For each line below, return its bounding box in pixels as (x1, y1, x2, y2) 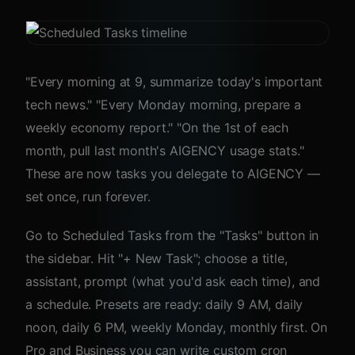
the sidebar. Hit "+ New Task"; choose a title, (25, 250, 288, 266)
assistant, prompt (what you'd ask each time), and (25, 273, 321, 289)
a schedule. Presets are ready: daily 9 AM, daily (25, 296, 303, 312)
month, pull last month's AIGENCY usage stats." (25, 143, 304, 158)
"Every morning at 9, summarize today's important (25, 74, 323, 90)
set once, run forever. (25, 189, 151, 204)
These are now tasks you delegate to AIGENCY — (25, 166, 320, 181)
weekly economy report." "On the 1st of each (25, 120, 289, 136)
